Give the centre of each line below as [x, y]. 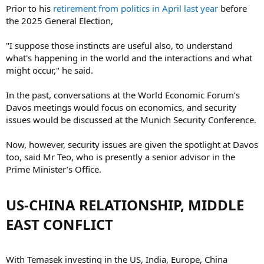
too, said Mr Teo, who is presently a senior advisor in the [121, 156]
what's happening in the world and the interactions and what [129, 57]
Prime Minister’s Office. [54, 169]
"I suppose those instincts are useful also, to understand [119, 45]
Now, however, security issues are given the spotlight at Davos [132, 144]
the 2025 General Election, [60, 20]
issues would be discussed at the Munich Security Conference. [131, 119]
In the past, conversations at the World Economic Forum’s [123, 95]
